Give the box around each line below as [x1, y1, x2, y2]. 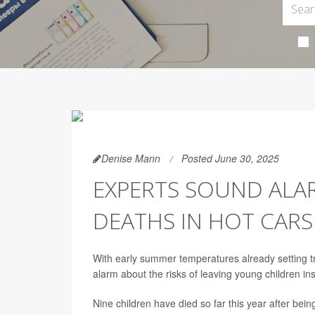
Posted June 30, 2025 [181, 151, 279, 165]
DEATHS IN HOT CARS [93, 205, 313, 236]
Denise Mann [101, 151, 160, 165]
